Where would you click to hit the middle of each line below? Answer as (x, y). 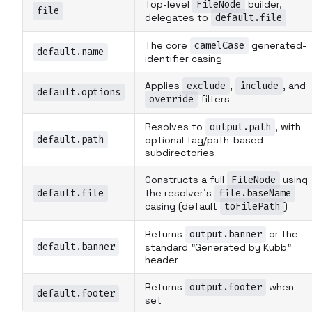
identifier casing (184, 58)
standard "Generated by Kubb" (218, 247)
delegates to (178, 17)
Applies (164, 85)
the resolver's (180, 193)
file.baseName (255, 193)
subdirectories (180, 152)
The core (167, 45)
